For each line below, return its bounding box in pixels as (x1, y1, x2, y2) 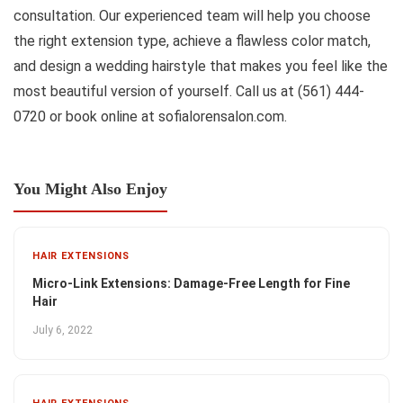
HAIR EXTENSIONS (32, 249, 130, 262)
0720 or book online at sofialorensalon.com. (13, 107, 287, 125)
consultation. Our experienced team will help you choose (13, 6, 371, 24)
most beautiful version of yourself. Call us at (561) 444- (13, 82, 364, 100)
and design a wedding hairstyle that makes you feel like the (13, 57, 388, 75)
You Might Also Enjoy (13, 179, 167, 198)
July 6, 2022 (32, 323, 93, 336)
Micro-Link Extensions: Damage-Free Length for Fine (32, 275, 350, 291)
